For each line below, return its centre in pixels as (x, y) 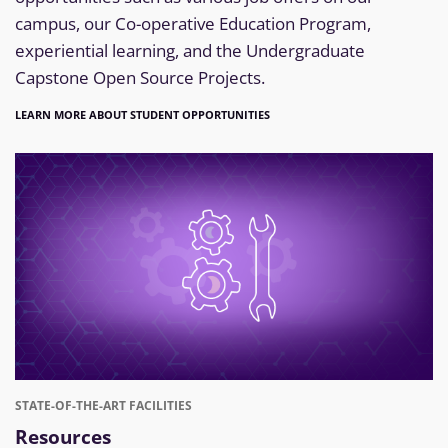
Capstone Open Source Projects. (140, 78)
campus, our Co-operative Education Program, (193, 24)
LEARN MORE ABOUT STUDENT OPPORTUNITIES (142, 115)
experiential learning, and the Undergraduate (190, 51)
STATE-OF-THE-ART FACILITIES (103, 405)
